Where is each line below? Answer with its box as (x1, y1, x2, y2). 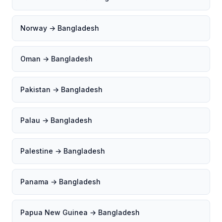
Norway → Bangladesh (20, 24, 99, 32)
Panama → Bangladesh (20, 177, 101, 186)
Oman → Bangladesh (20, 55, 93, 63)
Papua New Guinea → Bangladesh (20, 208, 140, 217)
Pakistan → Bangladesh (20, 85, 103, 94)
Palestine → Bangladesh (20, 147, 105, 155)
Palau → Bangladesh (20, 116, 92, 124)
